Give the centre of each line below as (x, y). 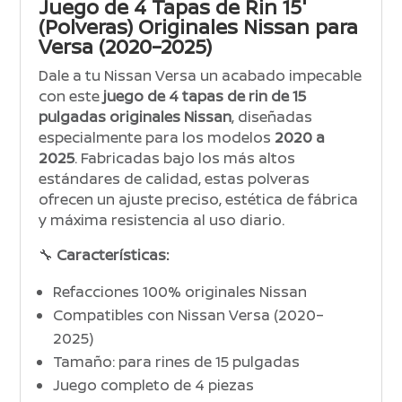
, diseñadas (272, 117)
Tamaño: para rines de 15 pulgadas (177, 362)
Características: (113, 255)
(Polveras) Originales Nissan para (199, 27)
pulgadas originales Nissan (135, 117)
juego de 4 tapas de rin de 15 (205, 96)
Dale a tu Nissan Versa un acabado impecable (201, 76)
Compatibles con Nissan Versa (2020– (189, 315)
